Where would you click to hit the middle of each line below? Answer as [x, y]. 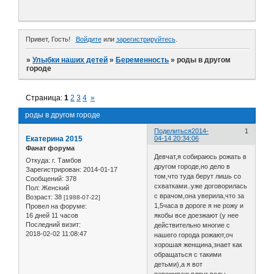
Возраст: [39, 197]
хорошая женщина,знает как [198, 244]
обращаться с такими [188, 254]
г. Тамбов [66, 160]
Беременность [143, 60]
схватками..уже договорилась [201, 186]
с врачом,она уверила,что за [199, 195]
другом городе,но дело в [192, 166]
